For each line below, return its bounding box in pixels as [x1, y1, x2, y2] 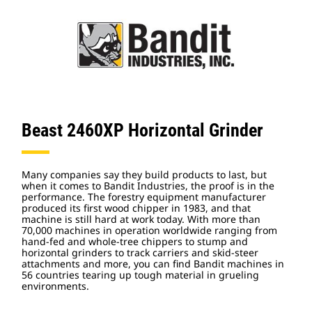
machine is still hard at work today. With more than [22, 212, 260, 226]
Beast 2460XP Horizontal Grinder [22, 120, 263, 141]
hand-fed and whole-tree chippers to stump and [22, 235, 248, 248]
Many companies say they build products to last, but [22, 168, 267, 181]
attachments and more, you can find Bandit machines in [22, 257, 284, 270]
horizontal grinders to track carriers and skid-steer [22, 246, 258, 259]
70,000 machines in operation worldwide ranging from [22, 224, 277, 237]
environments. [22, 279, 89, 292]
